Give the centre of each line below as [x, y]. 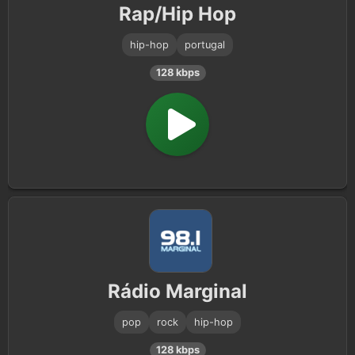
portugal [205, 45]
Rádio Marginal [177, 291]
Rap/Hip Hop [177, 14]
